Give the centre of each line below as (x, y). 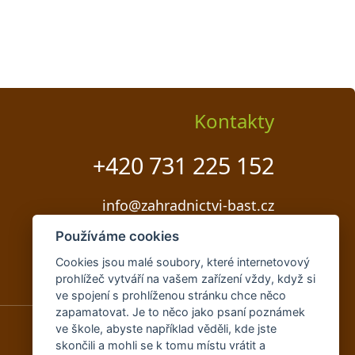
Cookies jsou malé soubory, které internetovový (182, 262)
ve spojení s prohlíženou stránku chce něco (170, 295)
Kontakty (234, 121)
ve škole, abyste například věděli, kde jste (166, 328)
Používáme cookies (117, 237)
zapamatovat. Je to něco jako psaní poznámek (180, 312)
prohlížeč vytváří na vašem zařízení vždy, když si (185, 279)
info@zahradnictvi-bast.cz (188, 206)
